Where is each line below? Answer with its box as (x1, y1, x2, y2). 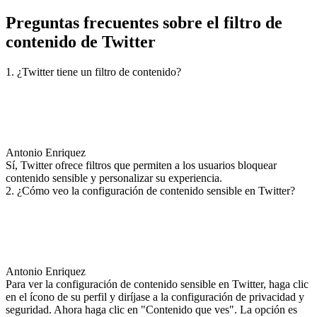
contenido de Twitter (6, 32, 156, 51)
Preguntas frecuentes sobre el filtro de (6, 13, 282, 32)
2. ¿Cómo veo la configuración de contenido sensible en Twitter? (6, 184, 295, 197)
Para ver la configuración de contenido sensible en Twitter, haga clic (6, 277, 309, 290)
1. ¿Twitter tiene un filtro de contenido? (6, 65, 181, 78)
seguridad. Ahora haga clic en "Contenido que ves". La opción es (6, 303, 297, 316)
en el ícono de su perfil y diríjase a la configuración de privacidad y (6, 290, 304, 303)
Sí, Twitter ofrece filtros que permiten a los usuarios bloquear (6, 158, 277, 171)
